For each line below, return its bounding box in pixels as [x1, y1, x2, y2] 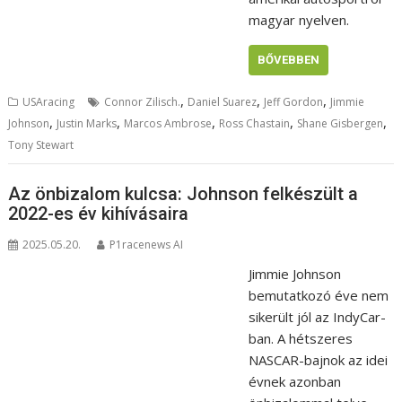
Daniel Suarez [188, 93, 258, 109]
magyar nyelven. [248, 10, 349, 29]
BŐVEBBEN [257, 52, 319, 66]
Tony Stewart [8, 136, 74, 153]
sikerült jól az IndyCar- [248, 308, 386, 327]
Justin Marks [57, 115, 118, 131]
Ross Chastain [219, 115, 291, 131]
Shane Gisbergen [297, 115, 384, 131]
